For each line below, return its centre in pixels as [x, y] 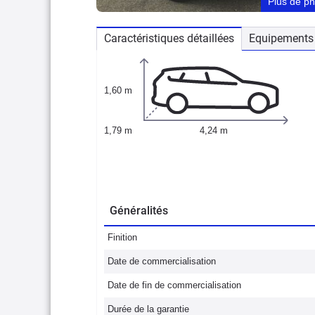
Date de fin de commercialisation [174, 285]
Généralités [139, 211]
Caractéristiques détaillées [169, 38]
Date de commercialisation [162, 261]
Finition [122, 237]
